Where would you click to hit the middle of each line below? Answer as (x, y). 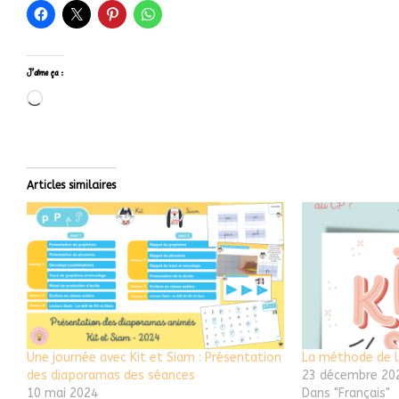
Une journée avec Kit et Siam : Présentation (154, 358)
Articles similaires (71, 185)
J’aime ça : (45, 73)
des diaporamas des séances (111, 376)
